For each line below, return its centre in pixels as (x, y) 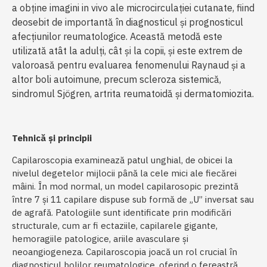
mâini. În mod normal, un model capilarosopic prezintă (125, 186)
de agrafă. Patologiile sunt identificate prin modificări (122, 212)
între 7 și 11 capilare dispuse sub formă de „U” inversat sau (133, 199)
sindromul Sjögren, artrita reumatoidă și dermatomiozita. (133, 94)
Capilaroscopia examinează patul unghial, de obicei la (122, 160)
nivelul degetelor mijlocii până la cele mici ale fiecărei (124, 173)
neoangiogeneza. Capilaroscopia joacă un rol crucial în (125, 252)
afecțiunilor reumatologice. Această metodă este (117, 36)
